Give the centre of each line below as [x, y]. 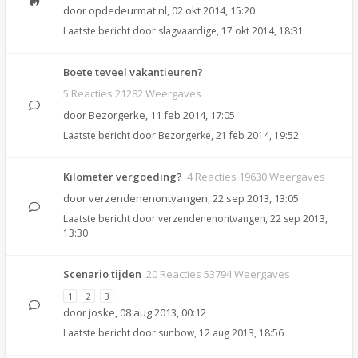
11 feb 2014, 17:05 [193, 115]
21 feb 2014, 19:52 [257, 135]
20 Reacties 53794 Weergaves [218, 274]
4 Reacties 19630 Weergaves [256, 177]
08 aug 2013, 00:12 [163, 312]
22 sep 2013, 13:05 [256, 198]
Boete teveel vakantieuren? [133, 72]
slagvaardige [187, 31]
